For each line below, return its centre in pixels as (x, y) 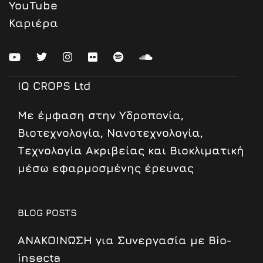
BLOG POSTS (47, 213)
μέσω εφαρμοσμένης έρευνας (106, 168)
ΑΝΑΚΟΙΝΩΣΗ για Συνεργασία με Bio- (125, 240)
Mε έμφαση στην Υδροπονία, (101, 115)
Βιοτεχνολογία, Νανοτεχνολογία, (110, 133)
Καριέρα (33, 23)
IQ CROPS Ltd (54, 86)
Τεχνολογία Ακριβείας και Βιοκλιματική (131, 151)
